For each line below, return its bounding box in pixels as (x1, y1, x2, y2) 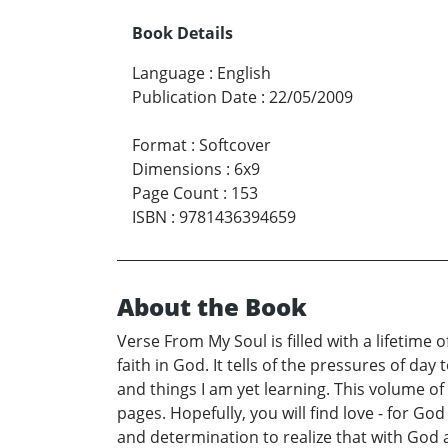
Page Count (132, 181, 219, 204)
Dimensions (132, 157, 222, 180)
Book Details (132, 21, 233, 44)
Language (132, 61, 205, 84)
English (217, 61, 271, 84)
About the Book (117, 289, 307, 323)
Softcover (199, 133, 271, 156)
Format (132, 133, 187, 156)
